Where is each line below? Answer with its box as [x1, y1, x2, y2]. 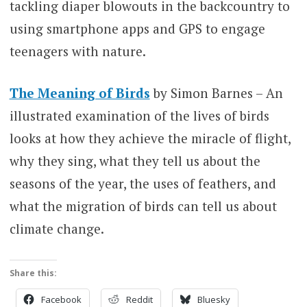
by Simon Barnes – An [149, 84, 283, 102]
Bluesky [197, 293, 230, 306]
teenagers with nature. [9, 42, 146, 60]
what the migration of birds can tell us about [9, 197, 277, 215]
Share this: [9, 267, 57, 279]
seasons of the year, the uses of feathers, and [9, 175, 276, 193]
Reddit [125, 293, 153, 306]
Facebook [40, 293, 82, 306]
